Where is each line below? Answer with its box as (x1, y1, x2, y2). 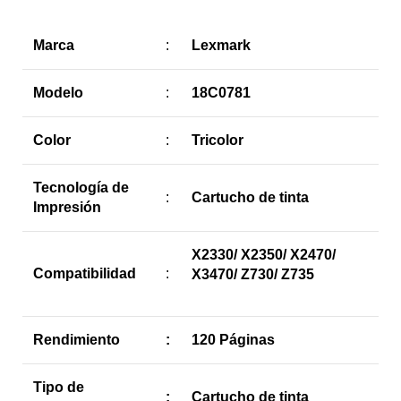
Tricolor (192, 132, 243, 148)
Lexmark (192, 37, 251, 53)
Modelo (33, 84, 83, 100)
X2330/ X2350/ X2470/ (192, 246, 336, 262)
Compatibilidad (33, 265, 136, 281)
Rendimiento (33, 331, 120, 347)
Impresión (33, 199, 101, 215)
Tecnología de (33, 179, 129, 195)
